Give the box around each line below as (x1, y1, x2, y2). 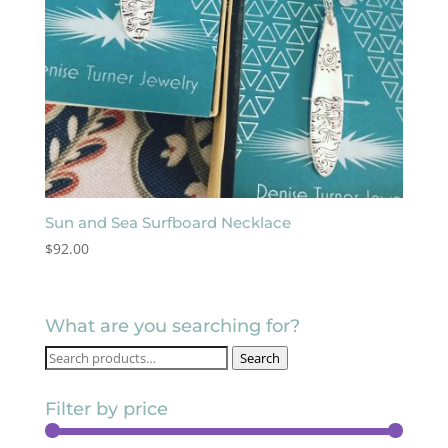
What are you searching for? (44, 314, 300, 337)
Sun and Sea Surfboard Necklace (44, 212, 291, 232)
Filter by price (44, 397, 168, 420)
